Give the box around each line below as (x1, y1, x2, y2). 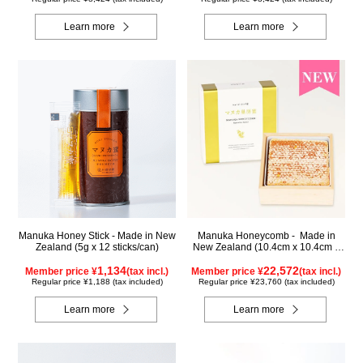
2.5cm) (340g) (235, 253, 297, 265)
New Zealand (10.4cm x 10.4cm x (193, 241, 340, 254)
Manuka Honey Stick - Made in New (18, 230, 176, 242)
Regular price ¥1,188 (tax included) (31, 277, 163, 287)
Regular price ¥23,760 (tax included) (198, 277, 335, 287)
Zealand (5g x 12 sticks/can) (35, 241, 159, 254)
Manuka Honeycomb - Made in (197, 230, 335, 242)
